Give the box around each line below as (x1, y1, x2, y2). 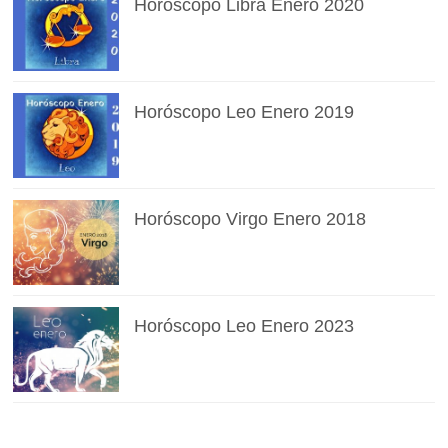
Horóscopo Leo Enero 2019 (133, 101, 354, 122)
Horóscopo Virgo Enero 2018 (133, 208, 366, 229)
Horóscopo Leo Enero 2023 (133, 315, 354, 336)
